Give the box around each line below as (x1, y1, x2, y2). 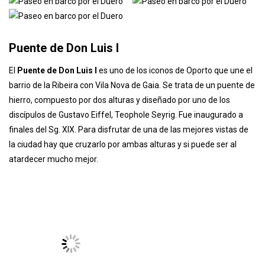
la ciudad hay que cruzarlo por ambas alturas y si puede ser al (9, 201, 237, 211)
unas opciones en (9, 28, 76, 38)
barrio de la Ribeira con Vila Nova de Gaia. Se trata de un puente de (9, 142, 255, 152)
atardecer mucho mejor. (9, 216, 98, 226)
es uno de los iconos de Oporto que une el (97, 127, 253, 137)
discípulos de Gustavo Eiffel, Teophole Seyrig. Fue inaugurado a (9, 172, 243, 182)
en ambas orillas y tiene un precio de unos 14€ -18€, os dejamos (9, 14, 245, 24)
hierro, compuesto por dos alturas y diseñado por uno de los (9, 157, 230, 167)
